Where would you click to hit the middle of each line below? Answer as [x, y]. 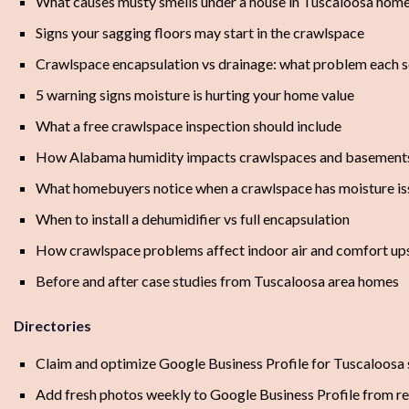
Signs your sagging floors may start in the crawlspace [200, 33]
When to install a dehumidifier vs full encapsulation [193, 219]
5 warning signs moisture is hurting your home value [195, 95]
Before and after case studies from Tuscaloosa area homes [217, 281]
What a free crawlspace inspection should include [189, 126]
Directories [52, 326]
